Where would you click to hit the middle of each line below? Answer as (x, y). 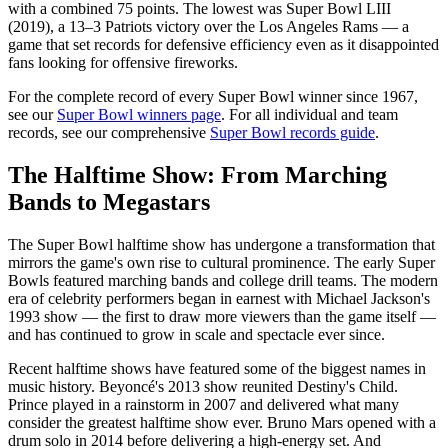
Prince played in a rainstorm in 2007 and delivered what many (203, 404)
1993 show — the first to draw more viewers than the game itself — (222, 316)
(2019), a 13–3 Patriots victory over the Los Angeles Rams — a (208, 26)
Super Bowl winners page (139, 114)
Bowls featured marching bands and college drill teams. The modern (223, 280)
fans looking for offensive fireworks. (123, 62)
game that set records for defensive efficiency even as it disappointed (223, 44)
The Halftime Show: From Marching (197, 174)
